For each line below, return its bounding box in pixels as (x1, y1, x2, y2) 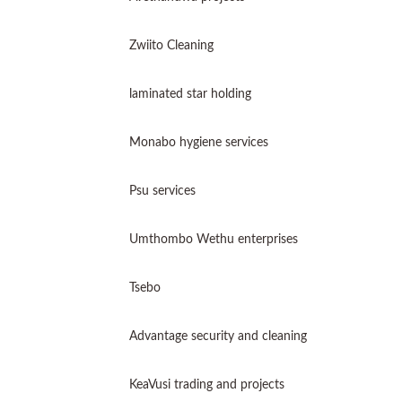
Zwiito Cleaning (129, 39, 214, 52)
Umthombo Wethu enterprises (129, 233, 298, 246)
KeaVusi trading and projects (129, 379, 284, 391)
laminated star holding (129, 88, 251, 100)
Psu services (129, 185, 196, 197)
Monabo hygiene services (129, 136, 268, 149)
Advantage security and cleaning (129, 330, 307, 343)
